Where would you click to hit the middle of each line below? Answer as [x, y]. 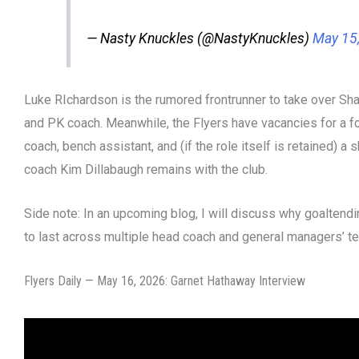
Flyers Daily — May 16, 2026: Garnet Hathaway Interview [165, 280]
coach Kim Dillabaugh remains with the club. [146, 170]
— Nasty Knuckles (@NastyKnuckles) [199, 38]
